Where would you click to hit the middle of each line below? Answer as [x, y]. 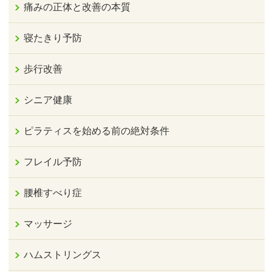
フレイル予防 [53, 161]
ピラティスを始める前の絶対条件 [97, 131]
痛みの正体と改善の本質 [77, 7]
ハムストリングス [63, 254]
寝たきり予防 [53, 38]
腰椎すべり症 [53, 192]
